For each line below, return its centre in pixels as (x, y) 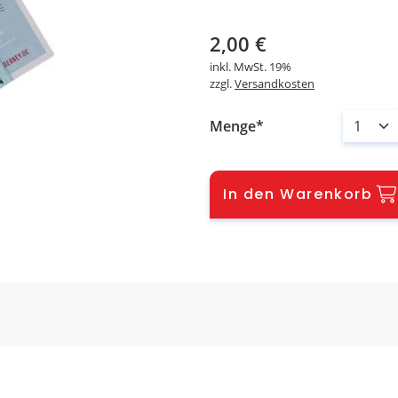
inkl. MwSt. (239, 67)
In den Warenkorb (298, 194)
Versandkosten (275, 84)
